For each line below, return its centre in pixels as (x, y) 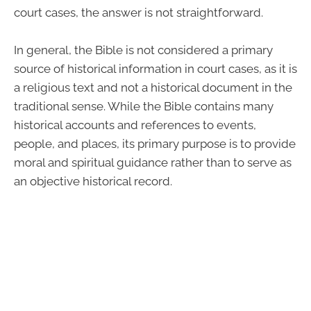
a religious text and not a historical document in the (153, 88)
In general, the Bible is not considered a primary (143, 50)
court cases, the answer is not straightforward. (138, 12)
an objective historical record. (93, 182)
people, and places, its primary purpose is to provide (155, 144)
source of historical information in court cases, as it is (155, 69)
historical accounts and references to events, (135, 125)
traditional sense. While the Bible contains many (144, 107)
